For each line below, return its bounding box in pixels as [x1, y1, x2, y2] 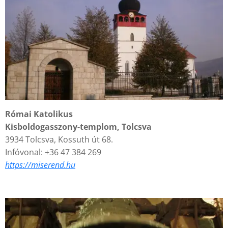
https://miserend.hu [5, 159, 75, 171]
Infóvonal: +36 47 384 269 [5, 147, 101, 158]
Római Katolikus [5, 108, 73, 120]
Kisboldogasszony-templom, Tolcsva [5, 121, 152, 133]
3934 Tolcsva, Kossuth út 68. [5, 134, 113, 146]
